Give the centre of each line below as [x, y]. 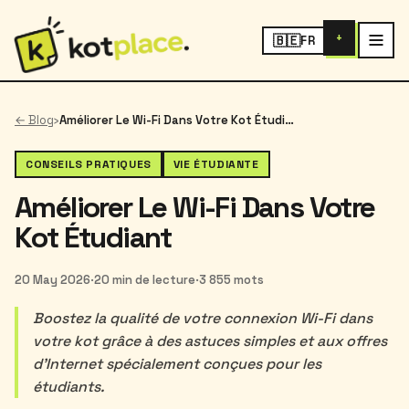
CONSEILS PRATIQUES [89, 164]
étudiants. [68, 387]
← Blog [34, 120]
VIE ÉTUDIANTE [216, 164]
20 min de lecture [145, 280]
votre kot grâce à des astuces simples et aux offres [210, 341]
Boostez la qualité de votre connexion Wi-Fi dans [203, 318]
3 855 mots [231, 280]
